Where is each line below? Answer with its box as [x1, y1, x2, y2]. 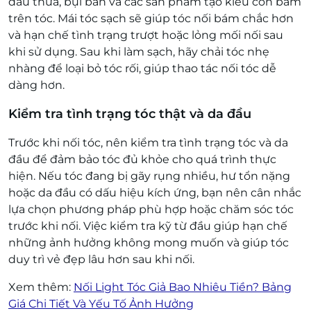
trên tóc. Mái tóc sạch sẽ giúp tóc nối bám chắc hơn [8, 12, 294, 26]
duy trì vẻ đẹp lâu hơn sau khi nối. [8, 253, 194, 267]
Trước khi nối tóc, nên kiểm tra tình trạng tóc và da [8, 136, 288, 150]
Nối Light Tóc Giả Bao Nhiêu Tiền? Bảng [74, 280, 292, 294]
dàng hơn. [8, 78, 67, 92]
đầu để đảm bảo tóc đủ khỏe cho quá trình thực [8, 153, 276, 167]
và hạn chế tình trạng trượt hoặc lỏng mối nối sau [8, 28, 283, 42]
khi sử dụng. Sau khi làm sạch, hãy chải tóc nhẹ [8, 45, 269, 59]
